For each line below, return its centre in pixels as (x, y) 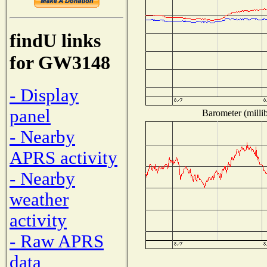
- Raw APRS (57, 241)
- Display (44, 95)
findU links (55, 41)
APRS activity (63, 158)
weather (39, 199)
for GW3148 (60, 63)
